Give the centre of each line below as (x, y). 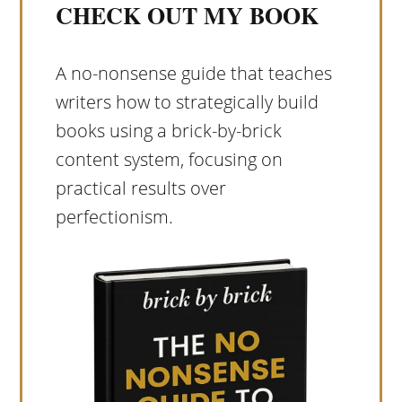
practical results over (140, 188)
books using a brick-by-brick (168, 131)
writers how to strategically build (187, 102)
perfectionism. (114, 217)
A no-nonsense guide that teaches (193, 74)
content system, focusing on (169, 160)
